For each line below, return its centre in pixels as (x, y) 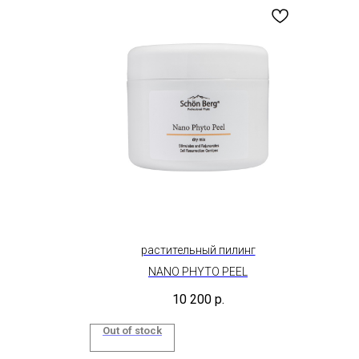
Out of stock (132, 331)
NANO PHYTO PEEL (198, 272)
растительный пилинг (198, 250)
